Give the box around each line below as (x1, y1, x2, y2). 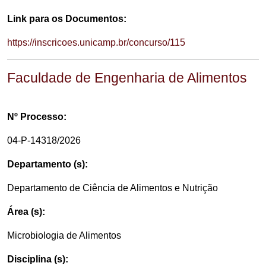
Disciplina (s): (7, 254, 68, 264)
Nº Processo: (7, 112, 66, 122)
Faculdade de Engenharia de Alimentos (7, 70, 247, 85)
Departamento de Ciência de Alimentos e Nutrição (7, 183, 218, 193)
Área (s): (7, 207, 45, 217)
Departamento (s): (7, 159, 88, 169)
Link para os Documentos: (7, 14, 126, 24)
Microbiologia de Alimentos (7, 230, 121, 240)
